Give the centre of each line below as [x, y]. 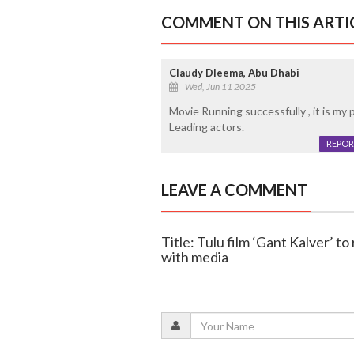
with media [194, 257]
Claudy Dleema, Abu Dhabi [234, 73]
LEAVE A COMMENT [234, 190]
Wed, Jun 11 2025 [220, 87]
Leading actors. [206, 127]
